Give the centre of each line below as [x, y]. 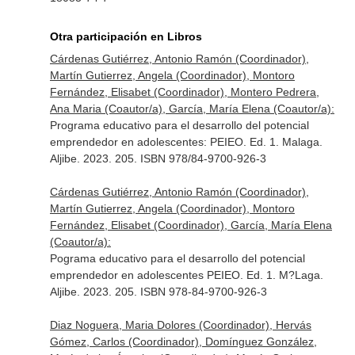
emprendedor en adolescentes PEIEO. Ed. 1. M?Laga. [186, 275]
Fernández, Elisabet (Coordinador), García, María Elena [191, 225]
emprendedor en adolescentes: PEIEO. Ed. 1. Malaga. [186, 142]
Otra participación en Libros [126, 36]
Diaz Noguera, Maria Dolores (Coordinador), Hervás [180, 325]
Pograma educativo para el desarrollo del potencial [177, 258]
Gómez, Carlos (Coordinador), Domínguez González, [183, 342]
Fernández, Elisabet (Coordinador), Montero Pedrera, [184, 92]
